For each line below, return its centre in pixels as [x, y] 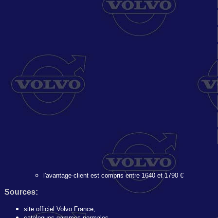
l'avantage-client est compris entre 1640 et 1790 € [113, 175]
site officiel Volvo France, [60, 209]
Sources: [21, 192]
